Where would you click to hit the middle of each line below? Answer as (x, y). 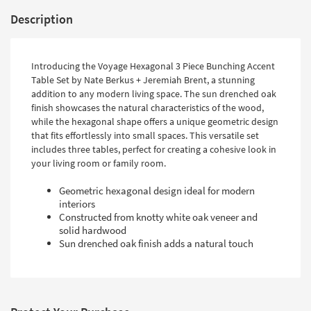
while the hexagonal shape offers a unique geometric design (155, 122)
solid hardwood (93, 230)
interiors (77, 204)
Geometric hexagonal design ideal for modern (157, 191)
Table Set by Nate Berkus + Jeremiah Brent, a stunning (143, 80)
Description (42, 19)
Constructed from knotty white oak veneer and (158, 217)
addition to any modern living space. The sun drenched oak (154, 94)
